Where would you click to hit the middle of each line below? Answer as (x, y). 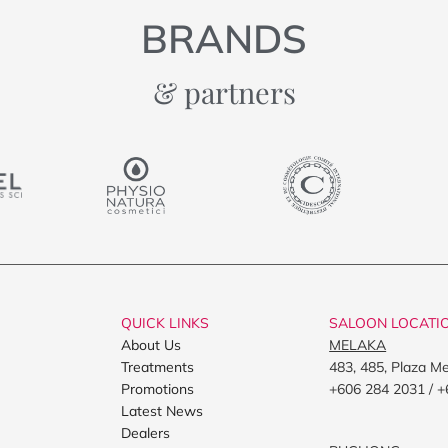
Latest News (162, 410)
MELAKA (358, 344)
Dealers (145, 432)
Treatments (157, 366)
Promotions (157, 388)
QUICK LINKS (165, 322)
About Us (151, 344)
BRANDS (224, 38)
